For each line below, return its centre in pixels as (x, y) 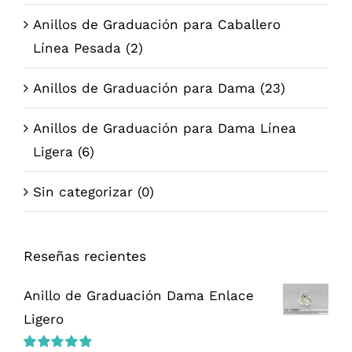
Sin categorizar (82, 191)
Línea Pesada (77, 48)
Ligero (43, 319)
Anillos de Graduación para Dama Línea (164, 128)
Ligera (53, 151)
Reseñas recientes (84, 256)
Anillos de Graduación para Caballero (156, 24)
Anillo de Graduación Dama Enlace (138, 296)
